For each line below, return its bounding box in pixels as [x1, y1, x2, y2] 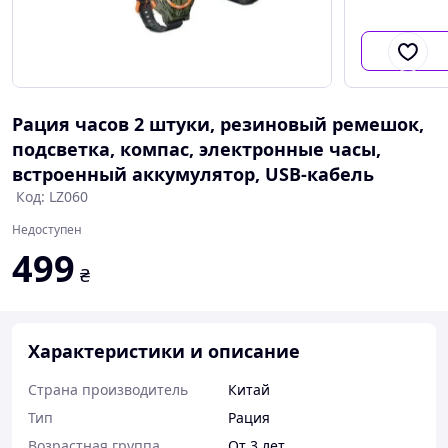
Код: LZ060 [16, 187, 88, 206]
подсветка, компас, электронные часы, [12, 137, 381, 161]
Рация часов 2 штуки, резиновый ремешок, [12, 112, 424, 136]
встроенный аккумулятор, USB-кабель [12, 162, 374, 186]
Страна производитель [28, 380, 188, 399]
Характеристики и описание [28, 339, 300, 363]
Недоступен [12, 221, 82, 238]
